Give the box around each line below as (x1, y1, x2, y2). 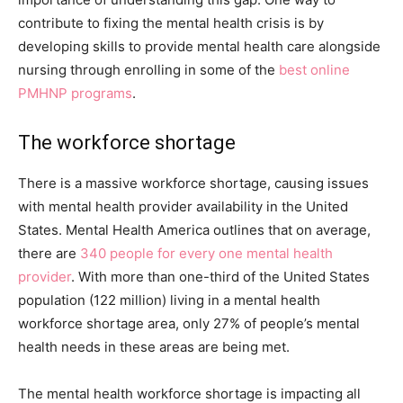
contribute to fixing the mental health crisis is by (18, 13, 324, 31)
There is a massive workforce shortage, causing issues (18, 174, 369, 192)
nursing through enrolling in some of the (18, 60, 279, 78)
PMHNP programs (18, 84, 132, 102)
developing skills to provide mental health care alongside (18, 37, 381, 55)
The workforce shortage (18, 130, 236, 154)
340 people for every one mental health (80, 244, 333, 262)
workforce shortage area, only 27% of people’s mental (18, 314, 360, 332)
